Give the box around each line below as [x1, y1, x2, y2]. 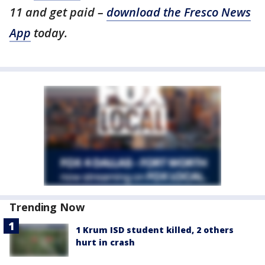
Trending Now [9, 200, 85, 215]
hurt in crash [76, 237, 135, 248]
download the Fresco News [106, 4, 251, 21]
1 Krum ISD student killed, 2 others [76, 224, 234, 236]
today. [31, 25, 67, 41]
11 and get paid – [9, 4, 106, 21]
